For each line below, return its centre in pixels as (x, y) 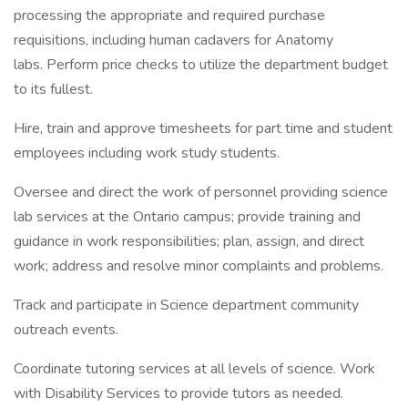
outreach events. (66, 330)
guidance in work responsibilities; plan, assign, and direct (189, 241)
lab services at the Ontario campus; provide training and (187, 217)
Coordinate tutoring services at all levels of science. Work (194, 369)
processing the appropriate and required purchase (169, 15)
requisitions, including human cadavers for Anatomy (173, 40)
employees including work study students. (148, 153)
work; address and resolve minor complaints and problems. (199, 266)
